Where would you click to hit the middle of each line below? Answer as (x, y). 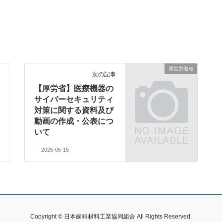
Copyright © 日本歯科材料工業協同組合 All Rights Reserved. (111, 217)
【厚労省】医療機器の (74, 89)
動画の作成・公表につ (74, 121)
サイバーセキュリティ (74, 100)
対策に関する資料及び (74, 111)
